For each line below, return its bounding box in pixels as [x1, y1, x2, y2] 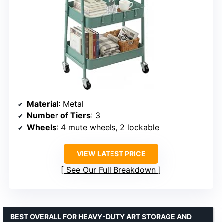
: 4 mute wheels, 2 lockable [56, 122, 159, 133]
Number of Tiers [27, 111, 91, 121]
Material [27, 99, 58, 109]
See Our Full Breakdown [66, 165, 156, 175]
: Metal [58, 99, 84, 109]
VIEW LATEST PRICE [76, 149, 146, 158]
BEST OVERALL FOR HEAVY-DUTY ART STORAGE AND [10, 212, 192, 221]
